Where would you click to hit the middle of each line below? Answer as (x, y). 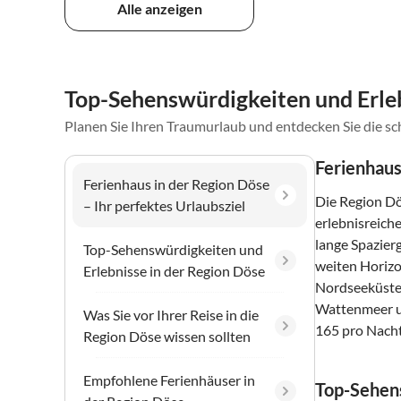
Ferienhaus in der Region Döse (176, 183)
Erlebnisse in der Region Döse (174, 270)
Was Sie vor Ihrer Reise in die (171, 314)
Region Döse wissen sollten (167, 336)
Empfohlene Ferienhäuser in (169, 380)
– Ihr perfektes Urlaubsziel (164, 205)
